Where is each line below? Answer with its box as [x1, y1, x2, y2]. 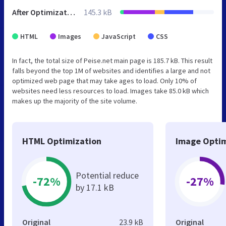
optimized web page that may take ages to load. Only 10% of [12, 76, 197, 85]
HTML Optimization [22, 135, 101, 147]
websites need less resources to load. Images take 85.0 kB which [12, 86, 209, 95]
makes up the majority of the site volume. [12, 96, 137, 105]
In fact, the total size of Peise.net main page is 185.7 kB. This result [12, 55, 212, 65]
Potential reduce [76, 169, 139, 181]
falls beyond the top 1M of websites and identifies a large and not [12, 66, 210, 75]
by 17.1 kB [76, 181, 114, 193]
